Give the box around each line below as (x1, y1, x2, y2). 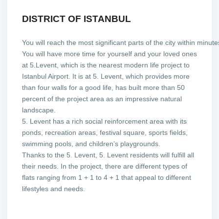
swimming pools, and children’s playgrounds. (22, 140, 160, 148)
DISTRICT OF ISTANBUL (22, 14, 131, 24)
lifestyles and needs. (22, 185, 85, 193)
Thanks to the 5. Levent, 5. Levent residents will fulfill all (22, 151, 194, 159)
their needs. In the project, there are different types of (22, 162, 187, 170)
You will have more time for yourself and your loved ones (22, 50, 197, 58)
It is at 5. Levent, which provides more (72, 72, 190, 80)
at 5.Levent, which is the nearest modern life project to (22, 61, 190, 69)
